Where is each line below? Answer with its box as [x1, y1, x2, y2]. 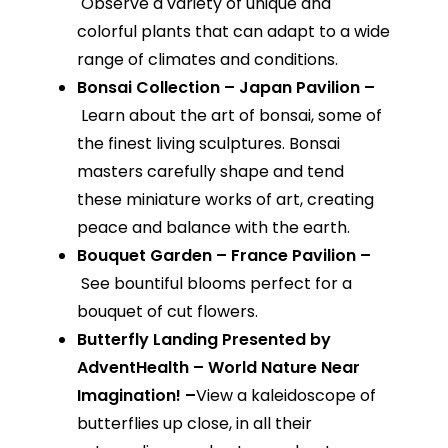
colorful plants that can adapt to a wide [76, 20, 390, 44]
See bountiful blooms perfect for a [80, 272, 352, 296]
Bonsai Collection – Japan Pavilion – [76, 76, 375, 100]
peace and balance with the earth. [76, 216, 350, 240]
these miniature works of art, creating [76, 188, 374, 212]
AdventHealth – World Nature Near [76, 356, 360, 380]
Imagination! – [76, 384, 196, 408]
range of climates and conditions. [76, 48, 338, 72]
